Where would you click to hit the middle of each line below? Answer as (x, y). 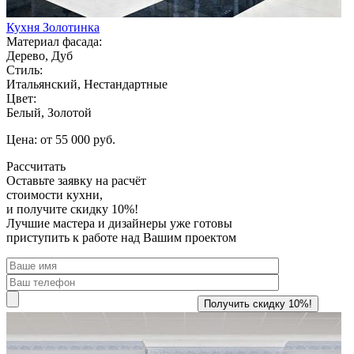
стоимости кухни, (55, 194)
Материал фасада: (54, 41)
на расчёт (119, 180)
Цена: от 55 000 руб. (61, 139)
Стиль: (24, 70)
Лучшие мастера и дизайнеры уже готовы (119, 223)
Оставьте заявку (49, 180)
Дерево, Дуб (40, 55)
